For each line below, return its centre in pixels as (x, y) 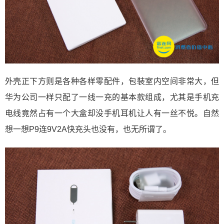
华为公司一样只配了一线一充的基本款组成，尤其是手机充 (112, 97)
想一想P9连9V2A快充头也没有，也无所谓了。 (88, 129)
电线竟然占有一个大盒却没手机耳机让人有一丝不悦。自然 (112, 113)
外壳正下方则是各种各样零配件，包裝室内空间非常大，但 (112, 81)
